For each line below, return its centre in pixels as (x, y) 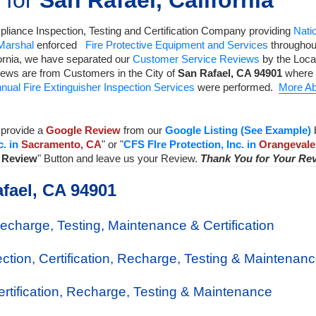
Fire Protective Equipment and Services (177, 45)
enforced (60, 45)
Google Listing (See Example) (238, 130)
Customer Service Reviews (196, 59)
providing (270, 31)
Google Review (83, 130)
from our (143, 130)
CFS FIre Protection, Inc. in (191, 144)
